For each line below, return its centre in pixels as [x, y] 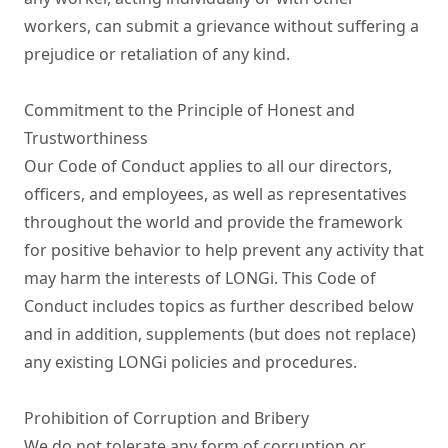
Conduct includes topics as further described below [219, 306]
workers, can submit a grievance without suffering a [221, 26]
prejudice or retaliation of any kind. [157, 54]
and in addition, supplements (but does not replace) [220, 334]
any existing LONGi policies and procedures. [190, 362]
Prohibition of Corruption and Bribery [166, 418]
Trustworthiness [86, 138]
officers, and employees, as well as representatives [215, 194]
